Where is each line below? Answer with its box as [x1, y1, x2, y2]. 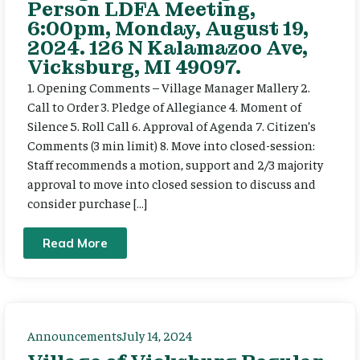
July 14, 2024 [122, 327, 192, 344]
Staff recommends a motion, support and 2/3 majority [27, 155, 323, 172]
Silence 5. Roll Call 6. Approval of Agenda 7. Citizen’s [27, 117, 316, 133]
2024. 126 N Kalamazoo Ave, [27, 35, 308, 60]
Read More [43, 235, 108, 252]
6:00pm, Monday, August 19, [27, 15, 309, 41]
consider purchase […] [27, 194, 147, 211]
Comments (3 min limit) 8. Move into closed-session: [27, 136, 315, 153]
